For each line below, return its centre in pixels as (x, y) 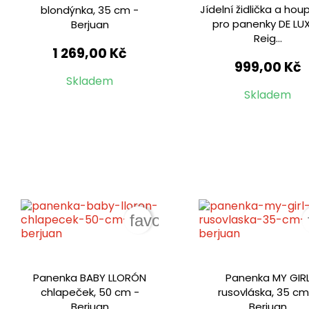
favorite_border (185, 220)
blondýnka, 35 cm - (90, 10)
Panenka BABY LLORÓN (90, 277)
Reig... (268, 38)
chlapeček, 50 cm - (90, 292)
